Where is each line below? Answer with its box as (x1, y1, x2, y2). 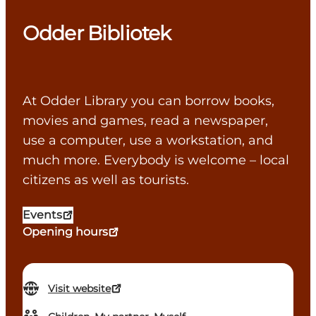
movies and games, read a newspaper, (23, 113, 268, 129)
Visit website (48, 282, 111, 296)
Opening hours (23, 225, 108, 239)
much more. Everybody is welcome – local (23, 152, 289, 169)
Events (23, 208, 62, 222)
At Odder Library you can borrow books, (23, 93, 274, 109)
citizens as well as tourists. (23, 172, 196, 188)
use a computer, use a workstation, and (23, 133, 273, 149)
